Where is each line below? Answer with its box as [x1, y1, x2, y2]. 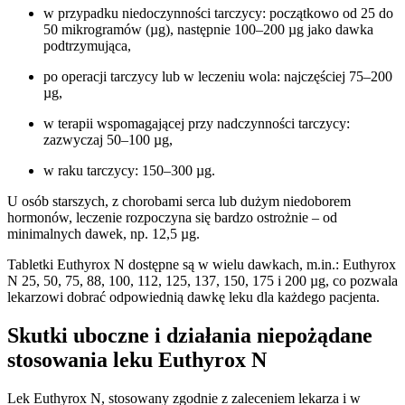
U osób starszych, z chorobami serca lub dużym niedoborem [7, 193, 351, 210]
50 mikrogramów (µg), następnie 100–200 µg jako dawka [43, 22, 373, 38]
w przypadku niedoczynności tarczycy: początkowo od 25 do [43, 5, 393, 22]
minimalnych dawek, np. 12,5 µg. [7, 226, 200, 242]
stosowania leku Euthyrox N [7, 348, 267, 372]
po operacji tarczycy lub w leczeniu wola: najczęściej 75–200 [43, 69, 392, 85]
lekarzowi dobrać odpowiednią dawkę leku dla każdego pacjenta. [7, 289, 380, 306]
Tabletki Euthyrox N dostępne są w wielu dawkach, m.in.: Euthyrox [7, 257, 396, 273]
